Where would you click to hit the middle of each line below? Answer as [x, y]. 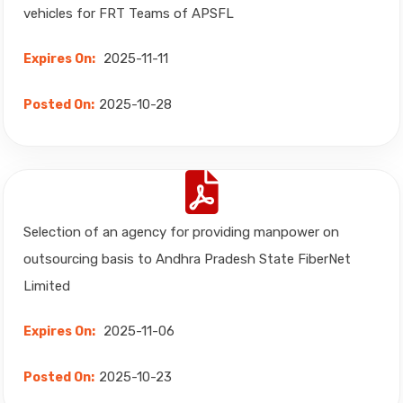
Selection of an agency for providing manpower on [181, 232]
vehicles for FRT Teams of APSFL [129, 13]
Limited [47, 286]
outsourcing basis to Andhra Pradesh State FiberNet [187, 259]
